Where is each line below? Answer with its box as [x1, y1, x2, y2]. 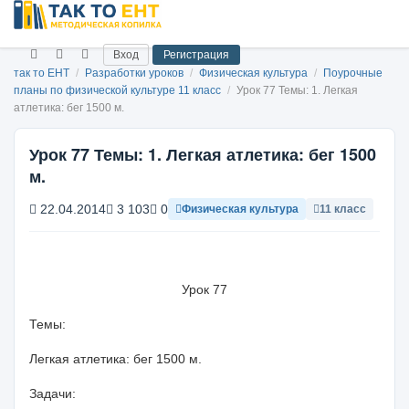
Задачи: [29, 386, 76, 401]
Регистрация [163, 47, 229, 61]
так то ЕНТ [14, 67, 69, 79]
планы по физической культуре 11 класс [14, 84, 224, 97]
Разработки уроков [85, 67, 186, 79]
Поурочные [323, 67, 383, 79]
